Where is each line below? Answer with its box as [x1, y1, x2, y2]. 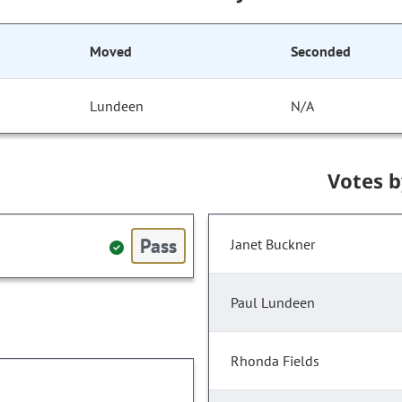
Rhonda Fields [231, 352, 319, 371]
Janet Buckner [231, 235, 315, 254]
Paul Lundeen [231, 293, 315, 312]
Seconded [291, 42, 351, 61]
